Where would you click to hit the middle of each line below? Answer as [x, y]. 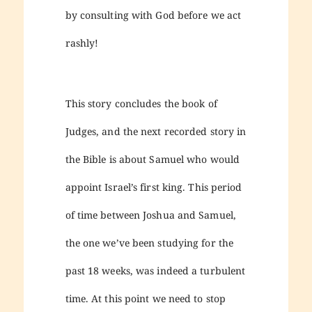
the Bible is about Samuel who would [153, 159]
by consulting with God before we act [153, 15]
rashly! [82, 43]
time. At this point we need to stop [146, 299]
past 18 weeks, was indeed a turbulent [155, 271]
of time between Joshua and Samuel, [150, 215]
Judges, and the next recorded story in [156, 132]
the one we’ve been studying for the [149, 243]
